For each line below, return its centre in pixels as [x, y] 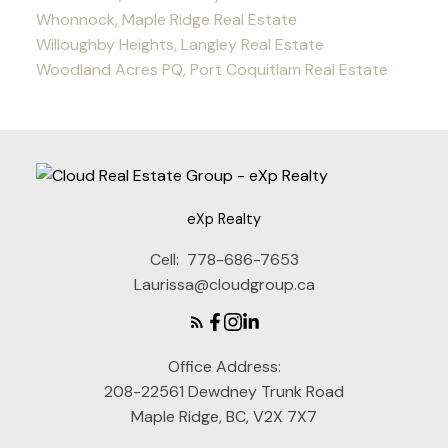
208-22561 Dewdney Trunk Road [224, 392]
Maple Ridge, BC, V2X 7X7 [224, 417]
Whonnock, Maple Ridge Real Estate [166, 19]
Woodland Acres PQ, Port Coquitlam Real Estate [211, 69]
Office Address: [224, 367]
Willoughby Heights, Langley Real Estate [179, 44]
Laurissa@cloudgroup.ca [224, 285]
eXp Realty [224, 219]
